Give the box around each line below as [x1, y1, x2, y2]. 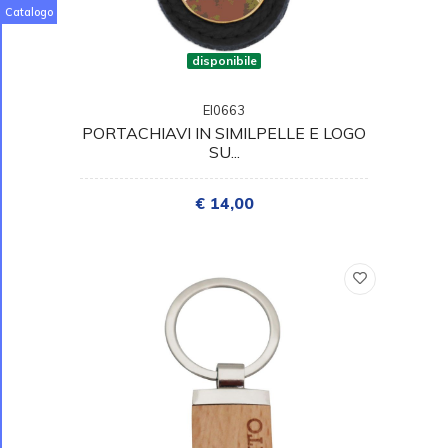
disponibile [191, 52, 257, 68]
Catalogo [4, 5, 53, 19]
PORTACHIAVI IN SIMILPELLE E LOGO [82, 122, 366, 143]
